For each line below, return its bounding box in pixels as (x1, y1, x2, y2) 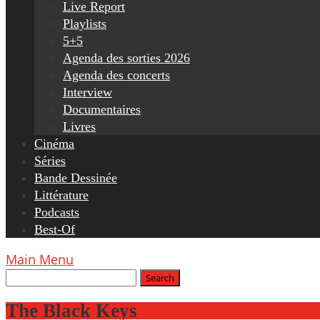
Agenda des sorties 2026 (63, 51, 190, 65)
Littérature (34, 188, 89, 202)
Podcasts (34, 205, 79, 219)
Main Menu (6, 251, 74, 268)
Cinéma (34, 136, 74, 151)
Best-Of (34, 222, 75, 236)
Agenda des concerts (63, 68, 170, 82)
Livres (63, 119, 96, 134)
